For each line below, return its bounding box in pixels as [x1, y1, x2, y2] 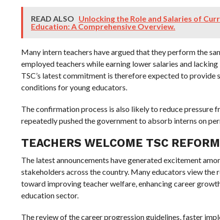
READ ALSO [30, 14, 76, 23]
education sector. [21, 191, 79, 200]
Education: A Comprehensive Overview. [30, 22, 175, 31]
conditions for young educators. [21, 82, 127, 92]
